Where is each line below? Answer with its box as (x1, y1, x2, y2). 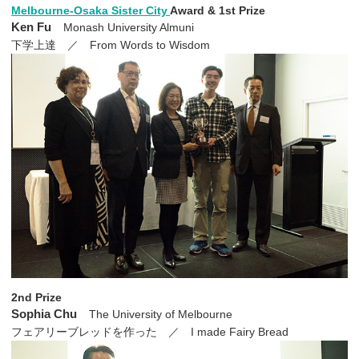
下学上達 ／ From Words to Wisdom (11, 38, 210, 51)
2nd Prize (11, 290, 62, 304)
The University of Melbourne (89, 307, 233, 321)
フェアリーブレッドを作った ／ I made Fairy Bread (11, 325, 288, 338)
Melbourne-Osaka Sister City (11, 3, 170, 17)
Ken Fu (11, 19, 51, 34)
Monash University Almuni (63, 20, 195, 34)
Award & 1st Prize (170, 3, 265, 17)
